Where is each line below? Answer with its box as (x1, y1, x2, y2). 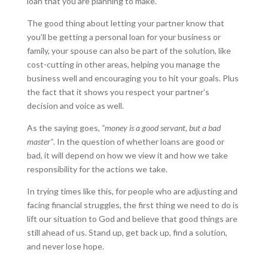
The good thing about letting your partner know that (26, 18, 224, 28)
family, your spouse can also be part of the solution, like (26, 45, 231, 56)
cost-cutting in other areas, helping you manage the (26, 59, 220, 69)
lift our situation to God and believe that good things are (26, 214, 237, 224)
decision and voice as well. (26, 100, 126, 111)
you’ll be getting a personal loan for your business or (26, 32, 221, 42)
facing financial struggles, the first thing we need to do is (26, 200, 239, 210)
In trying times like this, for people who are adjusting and (26, 186, 237, 196)
